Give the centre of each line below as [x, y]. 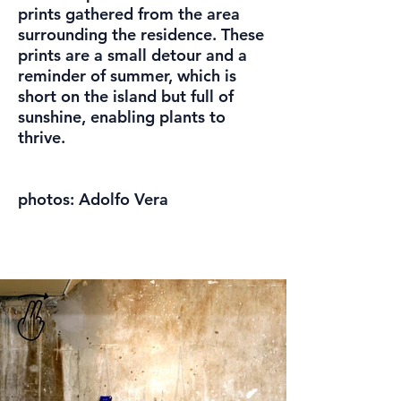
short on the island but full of [126, 96]
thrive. [42, 137]
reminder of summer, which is [127, 76]
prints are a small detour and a [132, 55]
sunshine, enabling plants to [122, 117]
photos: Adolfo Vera [93, 199]
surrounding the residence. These [141, 34]
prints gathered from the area [129, 14]
